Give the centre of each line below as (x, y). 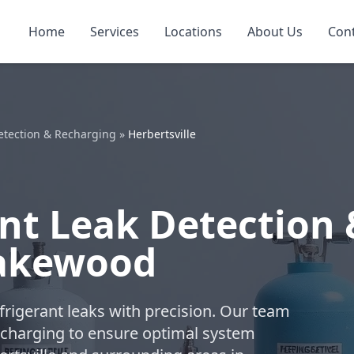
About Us (275, 32)
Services (115, 32)
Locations (193, 32)
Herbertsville (162, 134)
